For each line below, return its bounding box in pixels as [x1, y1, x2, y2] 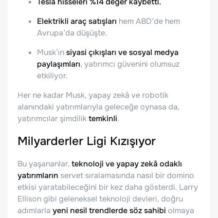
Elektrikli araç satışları [37, 16, 117, 26]
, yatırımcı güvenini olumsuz [80, 58, 180, 69]
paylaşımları [37, 58, 80, 69]
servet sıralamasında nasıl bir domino [58, 170, 194, 181]
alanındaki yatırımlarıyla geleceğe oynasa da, [18, 101, 180, 112]
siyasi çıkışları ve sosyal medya [66, 47, 179, 57]
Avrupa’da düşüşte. [37, 27, 107, 38]
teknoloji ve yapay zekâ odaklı [72, 159, 182, 169]
